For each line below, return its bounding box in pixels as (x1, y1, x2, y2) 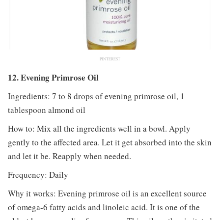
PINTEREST (100, 56, 120, 61)
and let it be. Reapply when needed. (7, 150, 131, 162)
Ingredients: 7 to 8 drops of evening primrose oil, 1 (7, 90, 185, 102)
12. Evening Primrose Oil (7, 71, 99, 83)
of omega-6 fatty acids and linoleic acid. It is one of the (7, 201, 200, 213)
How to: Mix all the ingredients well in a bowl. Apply (7, 122, 191, 134)
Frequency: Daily (7, 168, 68, 180)
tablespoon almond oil (7, 104, 85, 115)
